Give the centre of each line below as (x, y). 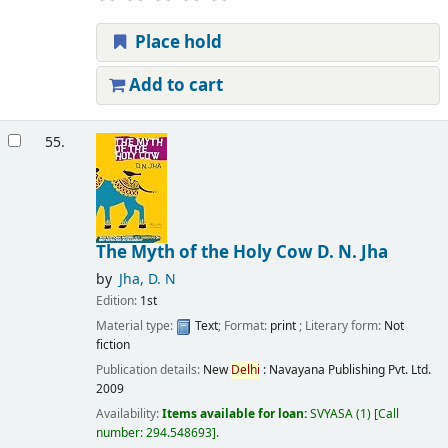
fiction (112, 344)
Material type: (135, 325)
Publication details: (149, 369)
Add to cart (173, 86)
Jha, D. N (147, 279)
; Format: (243, 325)
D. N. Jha (352, 252)
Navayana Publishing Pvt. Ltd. (349, 369)
